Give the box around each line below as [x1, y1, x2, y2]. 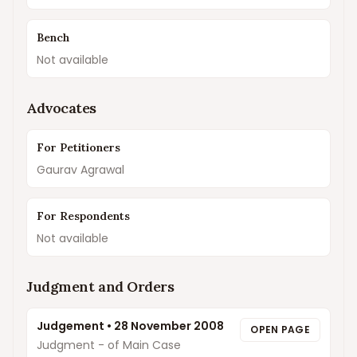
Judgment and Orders [26, 277, 175, 296]
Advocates [26, 99, 96, 117]
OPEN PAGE [250, 323, 310, 336]
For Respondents [37, 209, 130, 223]
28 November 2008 [114, 318, 224, 334]
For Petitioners [37, 140, 120, 155]
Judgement [37, 318, 104, 334]
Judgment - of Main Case [37, 337, 181, 353]
